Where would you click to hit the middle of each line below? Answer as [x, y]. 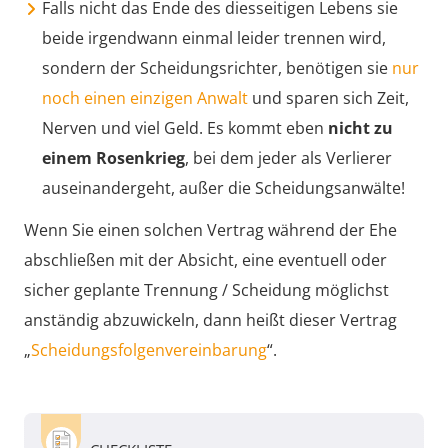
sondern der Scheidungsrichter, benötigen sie [217, 67]
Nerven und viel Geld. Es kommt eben [185, 127]
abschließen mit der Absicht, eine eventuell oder [205, 259]
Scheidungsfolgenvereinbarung [149, 349]
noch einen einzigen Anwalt [145, 97]
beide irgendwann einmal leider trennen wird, [214, 37]
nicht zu [360, 127]
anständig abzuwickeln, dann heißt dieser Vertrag [210, 319]
